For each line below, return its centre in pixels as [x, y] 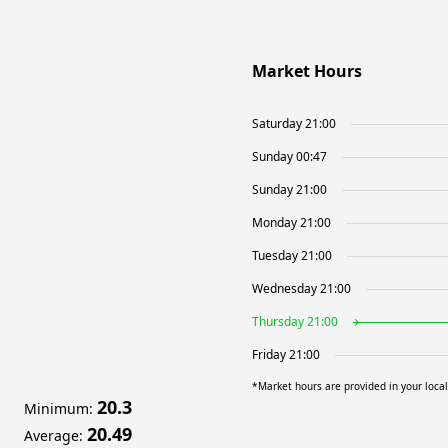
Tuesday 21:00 [292, 255]
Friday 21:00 [286, 354]
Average [51, 435]
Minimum [56, 408]
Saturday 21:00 [294, 123]
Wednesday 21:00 [301, 288]
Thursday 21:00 [295, 321]
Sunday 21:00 [289, 189]
